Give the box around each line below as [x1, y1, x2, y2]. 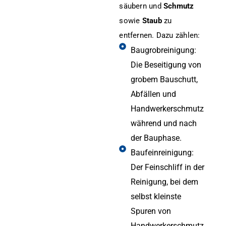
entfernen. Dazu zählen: [119, 30, 200, 40]
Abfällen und [130, 89, 176, 99]
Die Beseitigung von [130, 60, 201, 70]
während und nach [130, 118, 197, 128]
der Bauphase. [130, 133, 182, 143]
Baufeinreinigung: [130, 147, 194, 157]
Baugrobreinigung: [130, 45, 196, 55]
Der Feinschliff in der [130, 162, 204, 172]
